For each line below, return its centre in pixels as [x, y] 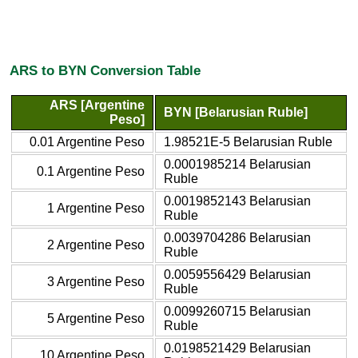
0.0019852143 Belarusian [237, 201]
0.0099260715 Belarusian [237, 311]
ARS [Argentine [97, 105]
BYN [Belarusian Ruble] [236, 112]
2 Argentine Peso [96, 245]
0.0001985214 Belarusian [237, 164]
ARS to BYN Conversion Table [105, 71]
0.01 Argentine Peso [87, 141]
